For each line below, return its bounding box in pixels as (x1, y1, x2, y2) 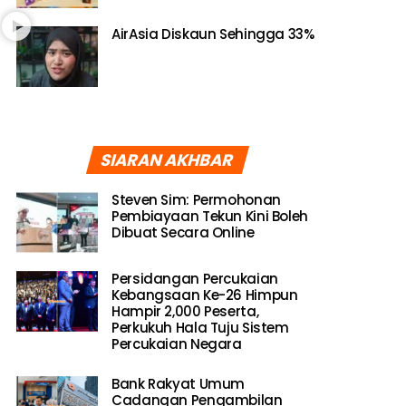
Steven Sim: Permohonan (111, 189, 281, 209)
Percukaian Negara (111, 333, 242, 353)
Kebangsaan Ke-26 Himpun (111, 285, 298, 304)
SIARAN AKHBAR (98, 148, 237, 171)
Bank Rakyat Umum (111, 373, 245, 393)
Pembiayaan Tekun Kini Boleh (111, 206, 308, 226)
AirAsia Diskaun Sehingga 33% (111, 24, 314, 43)
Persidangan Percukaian (111, 268, 278, 288)
